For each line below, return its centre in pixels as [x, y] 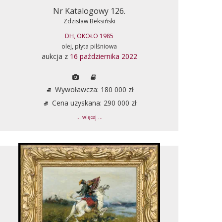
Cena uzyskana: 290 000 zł [93, 103]
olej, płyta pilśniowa [89, 46]
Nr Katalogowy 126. [89, 11]
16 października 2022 [103, 56]
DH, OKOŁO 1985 [89, 36]
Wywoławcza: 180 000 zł [93, 89]
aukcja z [55, 56]
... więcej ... [89, 117]
